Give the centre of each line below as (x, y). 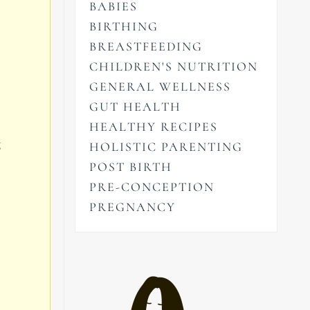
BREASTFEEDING (146, 47)
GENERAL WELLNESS (161, 87)
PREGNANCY (133, 207)
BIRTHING (124, 27)
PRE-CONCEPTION (152, 187)
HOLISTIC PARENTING (166, 147)
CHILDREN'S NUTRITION (174, 67)
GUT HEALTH (136, 107)
